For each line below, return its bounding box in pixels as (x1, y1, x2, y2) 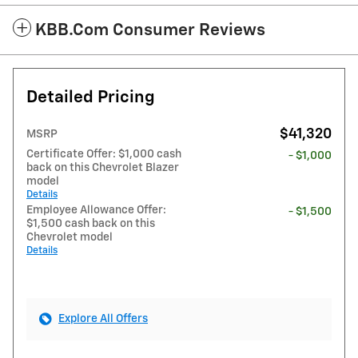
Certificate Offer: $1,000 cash (26, 148, 181, 160)
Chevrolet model (26, 231, 113, 243)
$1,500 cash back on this (26, 217, 155, 229)
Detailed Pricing (26, 89, 155, 106)
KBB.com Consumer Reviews (35, 22, 265, 39)
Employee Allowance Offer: (26, 204, 166, 216)
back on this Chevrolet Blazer (26, 161, 179, 173)
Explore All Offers (58, 312, 148, 324)
